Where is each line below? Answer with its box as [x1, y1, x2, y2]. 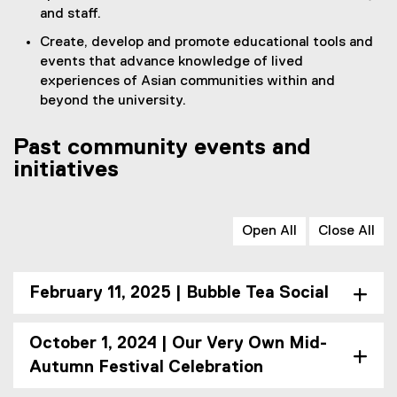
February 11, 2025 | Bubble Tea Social [29, 284, 329, 302]
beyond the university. [40, 94, 186, 109]
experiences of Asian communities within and [40, 74, 335, 90]
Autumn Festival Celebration [29, 359, 263, 377]
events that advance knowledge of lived [40, 55, 303, 70]
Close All [318, 224, 375, 239]
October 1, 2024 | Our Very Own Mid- [29, 335, 327, 353]
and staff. [40, 7, 101, 22]
